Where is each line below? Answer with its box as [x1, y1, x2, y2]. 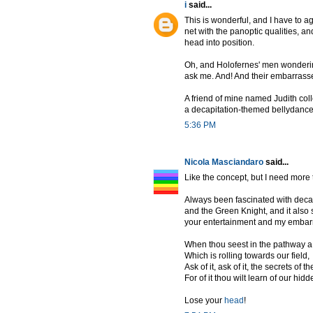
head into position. [184, 37, 254, 48]
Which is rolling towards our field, [184, 250, 310, 261]
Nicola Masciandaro [184, 156, 263, 167]
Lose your [184, 295, 224, 305]
